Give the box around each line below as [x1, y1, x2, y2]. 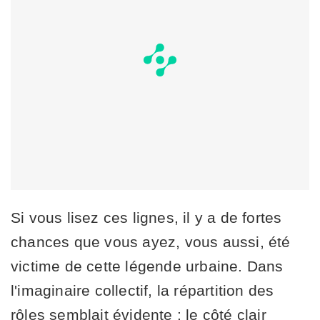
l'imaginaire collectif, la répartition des [11, 282, 274, 299]
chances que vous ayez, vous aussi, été [11, 234, 291, 251]
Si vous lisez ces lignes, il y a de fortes [11, 209, 282, 226]
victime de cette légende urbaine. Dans [11, 258, 284, 275]
